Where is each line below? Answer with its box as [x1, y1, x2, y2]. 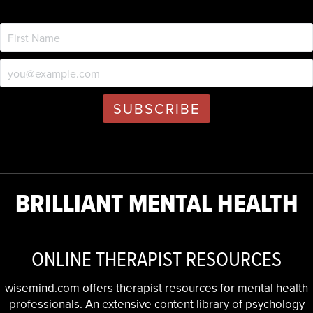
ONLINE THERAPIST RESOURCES [31, 244, 282, 273]
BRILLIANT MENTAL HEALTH [15, 185, 298, 221]
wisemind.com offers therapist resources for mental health [5, 279, 308, 296]
